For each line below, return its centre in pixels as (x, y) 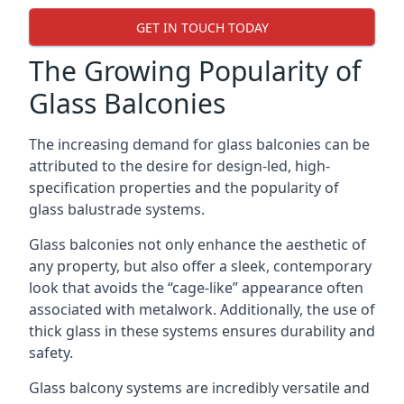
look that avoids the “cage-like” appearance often (196, 288)
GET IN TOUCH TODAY (202, 27)
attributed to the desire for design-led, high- (179, 166)
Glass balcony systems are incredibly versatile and (199, 388)
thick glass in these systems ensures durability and (202, 331)
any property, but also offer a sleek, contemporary (200, 266)
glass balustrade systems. (117, 209)
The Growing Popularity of (195, 71)
